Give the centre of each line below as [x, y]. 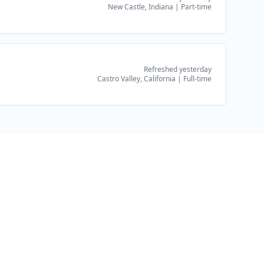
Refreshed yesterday [178, 69]
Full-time [197, 79]
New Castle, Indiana [141, 7]
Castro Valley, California [136, 79]
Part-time [196, 7]
